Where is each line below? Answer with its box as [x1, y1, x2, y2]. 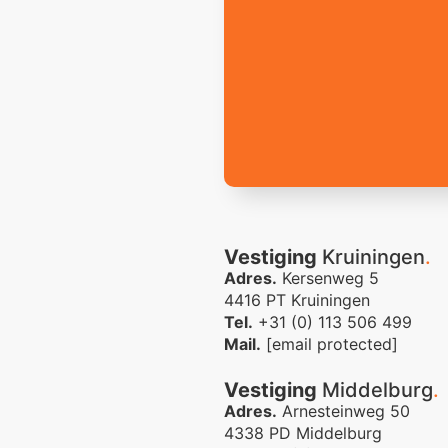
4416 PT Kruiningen [224, 289, 370, 310]
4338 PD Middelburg [224, 422, 382, 443]
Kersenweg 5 [277, 267, 379, 288]
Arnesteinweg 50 [277, 400, 410, 421]
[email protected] [266, 333, 398, 354]
